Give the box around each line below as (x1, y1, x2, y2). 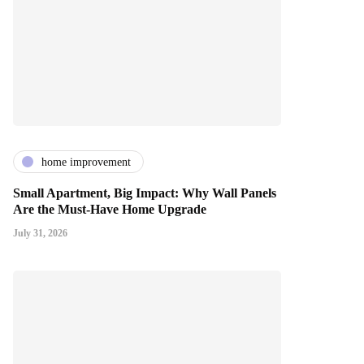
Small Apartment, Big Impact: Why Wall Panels (13, 186, 276, 201)
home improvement (41, 155, 131, 168)
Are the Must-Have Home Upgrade (13, 202, 206, 217)
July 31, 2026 (13, 227, 67, 240)
